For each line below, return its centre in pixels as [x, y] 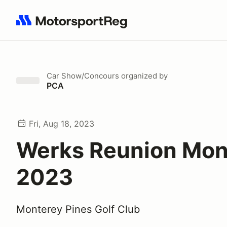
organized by [143, 76]
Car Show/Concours [83, 76]
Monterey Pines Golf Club [78, 209]
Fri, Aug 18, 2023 [62, 124]
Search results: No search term [75, 26]
